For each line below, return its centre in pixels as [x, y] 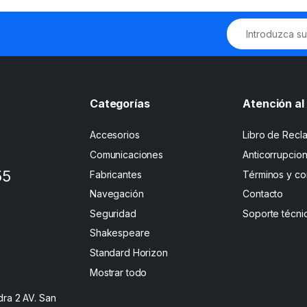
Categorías [120, 103]
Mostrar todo [119, 272]
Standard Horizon [129, 253]
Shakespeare [120, 233]
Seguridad [113, 213]
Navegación [117, 194]
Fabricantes [116, 174]
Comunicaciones [127, 155]
